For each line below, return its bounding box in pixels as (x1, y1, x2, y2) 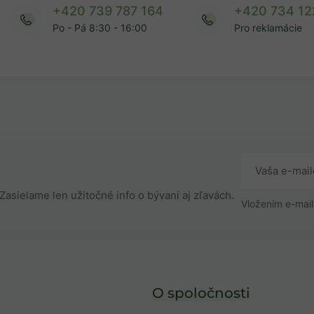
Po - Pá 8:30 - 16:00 (53, 22, 147, 34)
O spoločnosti (152, 284, 250, 301)
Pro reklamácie (234, 22, 302, 34)
